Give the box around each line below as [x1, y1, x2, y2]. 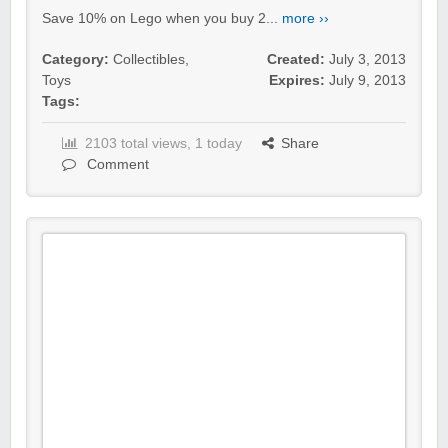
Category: [42, 52, 109, 68]
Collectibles [113, 52, 185, 68]
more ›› [282, 11, 329, 27]
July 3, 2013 [329, 52, 406, 68]
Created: [267, 52, 325, 68]
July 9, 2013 [329, 73, 406, 89]
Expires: [269, 73, 325, 89]
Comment [83, 157, 149, 173]
